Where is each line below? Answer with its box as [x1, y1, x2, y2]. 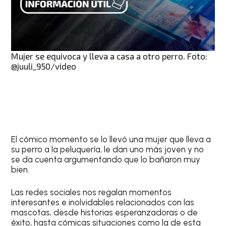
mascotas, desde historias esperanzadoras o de [11, 207, 198, 218]
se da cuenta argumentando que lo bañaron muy [11, 154, 201, 164]
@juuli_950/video [11, 61, 77, 71]
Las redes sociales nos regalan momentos [11, 187, 172, 198]
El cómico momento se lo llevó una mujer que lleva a [11, 134, 211, 144]
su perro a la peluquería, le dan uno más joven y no [11, 144, 204, 154]
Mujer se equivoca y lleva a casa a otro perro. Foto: [11, 50, 208, 61]
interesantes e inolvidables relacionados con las [11, 197, 195, 208]
